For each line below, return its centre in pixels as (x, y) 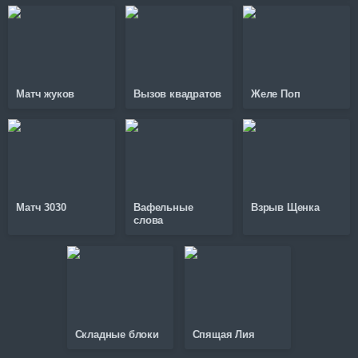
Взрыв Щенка (285, 208)
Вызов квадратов (178, 94)
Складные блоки (117, 334)
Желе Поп (276, 94)
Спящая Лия (223, 334)
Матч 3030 (41, 208)
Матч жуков (46, 94)
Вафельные (163, 208)
